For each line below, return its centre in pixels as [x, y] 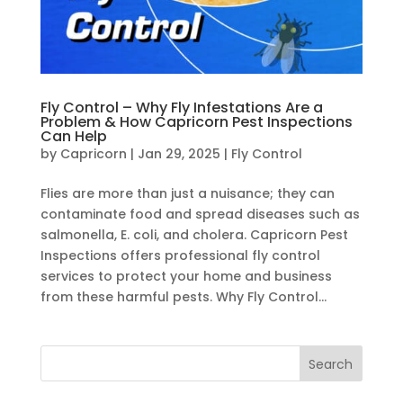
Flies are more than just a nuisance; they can [187, 194]
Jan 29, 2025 [179, 154]
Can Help [73, 137]
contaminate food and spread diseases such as [200, 215]
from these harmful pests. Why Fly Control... [183, 297]
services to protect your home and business [186, 277]
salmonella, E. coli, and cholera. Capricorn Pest [194, 235]
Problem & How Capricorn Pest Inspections [196, 122]
